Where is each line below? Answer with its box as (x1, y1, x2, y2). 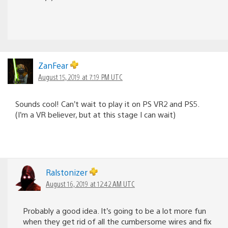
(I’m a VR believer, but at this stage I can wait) (15, 109, 176, 119)
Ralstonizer (46, 166, 90, 178)
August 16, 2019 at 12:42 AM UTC (46, 179, 135, 188)
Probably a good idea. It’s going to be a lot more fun (23, 205, 206, 215)
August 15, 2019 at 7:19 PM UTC (38, 72, 123, 81)
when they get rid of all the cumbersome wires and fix (23, 216, 212, 226)
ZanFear (38, 60, 70, 71)
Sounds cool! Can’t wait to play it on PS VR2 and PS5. (15, 98, 199, 108)
